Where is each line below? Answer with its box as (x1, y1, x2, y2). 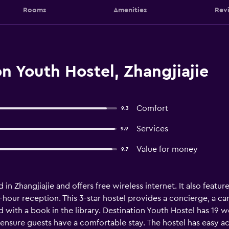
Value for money (136, 145, 198, 153)
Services (136, 125, 168, 133)
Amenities (113, 6, 147, 14)
